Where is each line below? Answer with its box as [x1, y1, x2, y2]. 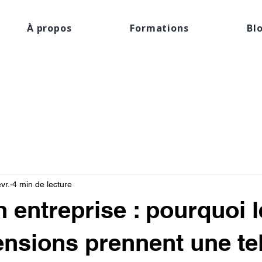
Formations [130, 22, 189, 35]
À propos [26, 22, 72, 35]
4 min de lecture [12, 179, 72, 189]
